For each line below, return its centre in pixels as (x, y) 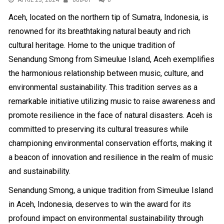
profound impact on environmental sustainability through (106, 218)
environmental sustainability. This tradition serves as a (103, 87)
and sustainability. (40, 171)
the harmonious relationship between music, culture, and (106, 73)
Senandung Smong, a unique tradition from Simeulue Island (111, 190)
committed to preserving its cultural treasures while (99, 129)
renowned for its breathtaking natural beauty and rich (100, 31)
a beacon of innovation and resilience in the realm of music (111, 157)
